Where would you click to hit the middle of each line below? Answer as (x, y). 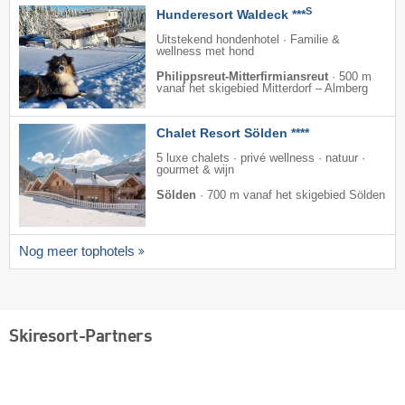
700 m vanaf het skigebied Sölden (296, 196)
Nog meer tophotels (77, 252)
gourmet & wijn (195, 170)
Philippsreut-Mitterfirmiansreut (242, 77)
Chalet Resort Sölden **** (233, 133)
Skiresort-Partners (80, 337)
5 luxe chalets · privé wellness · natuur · (261, 159)
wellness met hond (205, 52)
